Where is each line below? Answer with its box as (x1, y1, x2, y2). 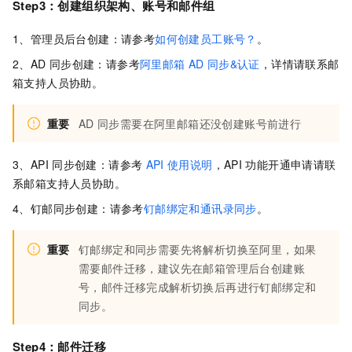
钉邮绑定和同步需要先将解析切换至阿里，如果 (79, 240, 317, 257)
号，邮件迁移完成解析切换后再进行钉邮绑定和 (79, 278, 317, 295)
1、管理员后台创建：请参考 (13, 30, 156, 46)
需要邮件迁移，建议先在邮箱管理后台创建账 (79, 259, 305, 276)
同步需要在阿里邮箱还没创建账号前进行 (97, 115, 302, 131)
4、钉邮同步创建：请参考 (13, 200, 144, 216)
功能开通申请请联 (245, 156, 336, 172)
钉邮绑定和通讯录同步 (143, 200, 257, 216)
